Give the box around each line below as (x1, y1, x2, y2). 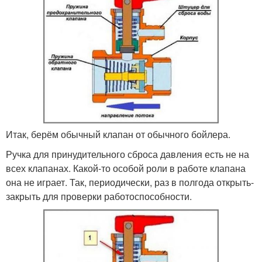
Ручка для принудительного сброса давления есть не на (6, 147, 249, 161)
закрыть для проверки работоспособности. (6, 189, 192, 204)
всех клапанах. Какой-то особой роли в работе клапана (6, 161, 246, 175)
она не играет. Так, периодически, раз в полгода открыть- (6, 175, 254, 189)
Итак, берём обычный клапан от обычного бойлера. (6, 127, 230, 142)
